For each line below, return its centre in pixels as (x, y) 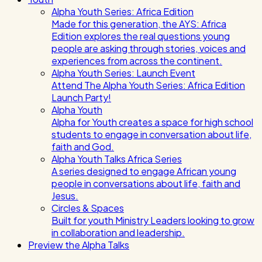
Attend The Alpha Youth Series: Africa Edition (148, 85)
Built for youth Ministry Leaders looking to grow (153, 220)
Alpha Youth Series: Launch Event (123, 73)
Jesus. (65, 196)
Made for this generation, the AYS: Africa (139, 24)
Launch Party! (81, 97)
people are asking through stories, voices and (149, 48)
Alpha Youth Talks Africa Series (117, 159)
